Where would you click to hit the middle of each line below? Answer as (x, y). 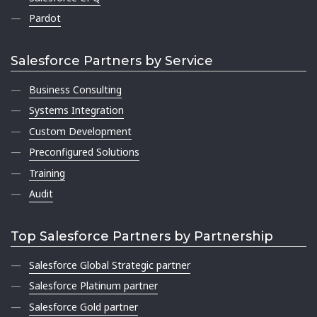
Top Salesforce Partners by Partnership (142, 236)
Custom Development (81, 131)
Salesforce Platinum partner (94, 286)
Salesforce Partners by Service (112, 60)
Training (47, 173)
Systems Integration (77, 110)
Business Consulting (76, 90)
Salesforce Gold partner (84, 306)
